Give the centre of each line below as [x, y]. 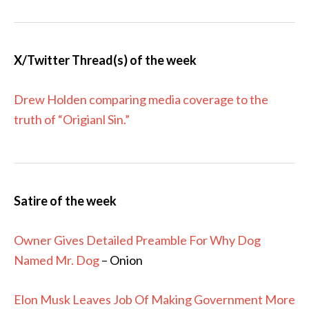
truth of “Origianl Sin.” [72, 119]
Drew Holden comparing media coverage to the [141, 99]
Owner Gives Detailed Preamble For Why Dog [137, 240]
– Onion [121, 260]
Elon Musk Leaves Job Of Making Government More [154, 299]
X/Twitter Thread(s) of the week [105, 60]
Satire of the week [65, 201]
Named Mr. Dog [57, 260]
